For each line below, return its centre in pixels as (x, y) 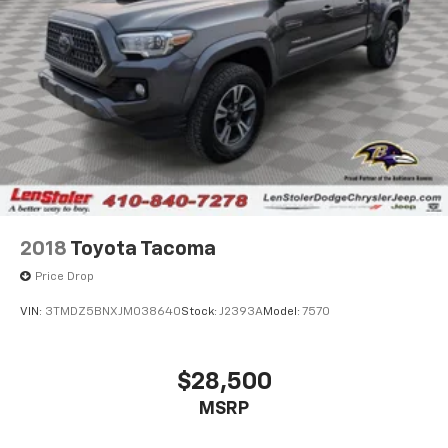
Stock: (200, 312)
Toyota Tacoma (143, 248)
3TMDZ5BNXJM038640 (113, 312)
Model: (282, 312)
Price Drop (64, 276)
